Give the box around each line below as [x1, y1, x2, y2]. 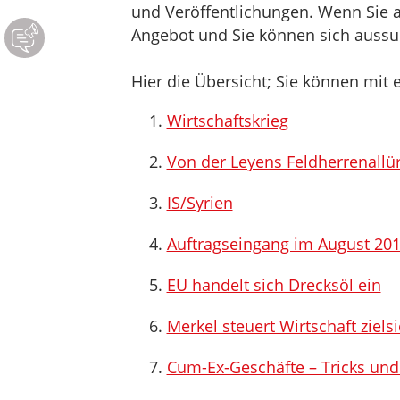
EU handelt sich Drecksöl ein [166, 274, 381, 296]
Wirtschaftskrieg [166, 110, 288, 131]
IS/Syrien [166, 192, 233, 213]
